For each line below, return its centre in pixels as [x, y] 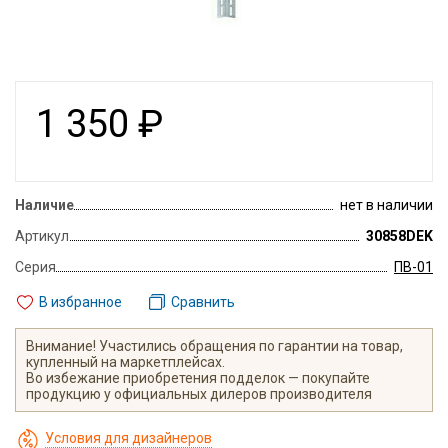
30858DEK [399, 236]
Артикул [42, 236]
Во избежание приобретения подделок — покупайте [198, 378]
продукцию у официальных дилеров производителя [199, 394]
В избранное [80, 302]
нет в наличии [386, 205]
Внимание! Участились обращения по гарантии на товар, [214, 346]
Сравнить [203, 302]
